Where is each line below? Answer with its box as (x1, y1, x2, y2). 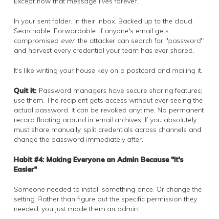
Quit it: (14, 86, 37, 95)
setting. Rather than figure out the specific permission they (14, 194, 197, 203)
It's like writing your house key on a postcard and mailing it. (14, 66, 202, 75)
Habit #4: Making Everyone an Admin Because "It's (14, 154, 183, 164)
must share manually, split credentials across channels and (14, 125, 201, 134)
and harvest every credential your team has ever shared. (14, 45, 194, 55)
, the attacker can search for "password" (74, 36, 204, 45)
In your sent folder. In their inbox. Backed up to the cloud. (14, 16, 194, 25)
